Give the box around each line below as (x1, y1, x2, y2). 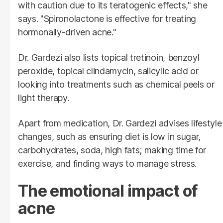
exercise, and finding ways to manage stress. (18, 158, 197, 169)
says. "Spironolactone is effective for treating (18, 13, 196, 24)
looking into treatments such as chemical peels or (18, 79, 215, 90)
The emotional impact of (18, 181, 198, 201)
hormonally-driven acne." (18, 26, 116, 37)
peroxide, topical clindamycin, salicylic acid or (18, 65, 199, 76)
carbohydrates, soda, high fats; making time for (18, 144, 206, 155)
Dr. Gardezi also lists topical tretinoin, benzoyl (18, 52, 200, 63)
